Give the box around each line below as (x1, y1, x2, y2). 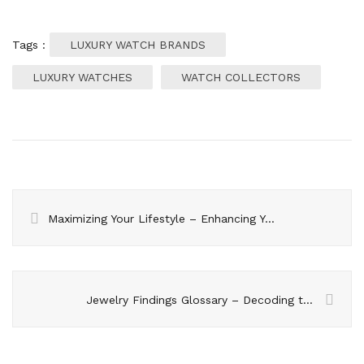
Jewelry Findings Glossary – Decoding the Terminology (303, 293, 313, 306)
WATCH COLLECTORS (181, 71, 301, 84)
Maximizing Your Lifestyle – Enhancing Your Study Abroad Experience (264, 212, 275, 225)
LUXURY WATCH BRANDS (70, 38, 206, 51)
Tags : (12, 38, 50, 51)
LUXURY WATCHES (32, 71, 132, 84)
